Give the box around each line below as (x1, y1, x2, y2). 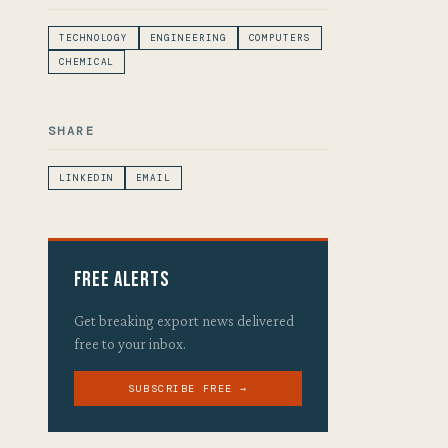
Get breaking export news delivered (73, 312, 294, 330)
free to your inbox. (73, 335, 186, 353)
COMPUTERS (248, 31, 311, 44)
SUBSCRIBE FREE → (128, 382, 248, 396)
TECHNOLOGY (59, 31, 129, 44)
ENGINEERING (150, 31, 227, 44)
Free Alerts (73, 267, 170, 293)
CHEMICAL (59, 55, 115, 68)
